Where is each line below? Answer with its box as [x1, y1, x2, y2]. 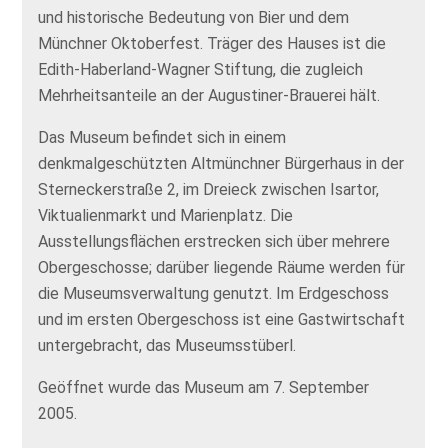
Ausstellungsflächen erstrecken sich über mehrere [38, 232, 391, 251]
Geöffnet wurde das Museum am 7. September [38, 378, 370, 397]
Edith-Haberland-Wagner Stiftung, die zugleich [38, 60, 364, 79]
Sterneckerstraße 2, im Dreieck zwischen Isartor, [38, 180, 380, 199]
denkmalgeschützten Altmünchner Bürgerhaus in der [38, 154, 405, 173]
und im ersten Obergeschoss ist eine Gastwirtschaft [38, 310, 406, 329]
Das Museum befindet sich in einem [38, 128, 287, 147]
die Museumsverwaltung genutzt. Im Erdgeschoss [38, 284, 390, 303]
